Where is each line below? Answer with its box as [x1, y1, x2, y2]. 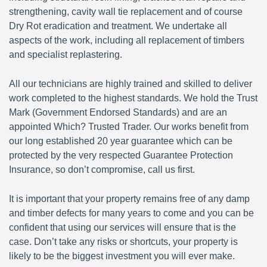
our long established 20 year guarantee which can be [9, 136, 232, 146]
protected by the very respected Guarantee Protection [9, 150, 233, 160]
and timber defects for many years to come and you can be [9, 208, 254, 218]
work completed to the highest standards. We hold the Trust [9, 93, 257, 103]
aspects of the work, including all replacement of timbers [9, 35, 244, 45]
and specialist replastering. [9, 49, 122, 60]
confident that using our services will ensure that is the [9, 222, 236, 232]
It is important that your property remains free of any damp [9, 194, 250, 204]
